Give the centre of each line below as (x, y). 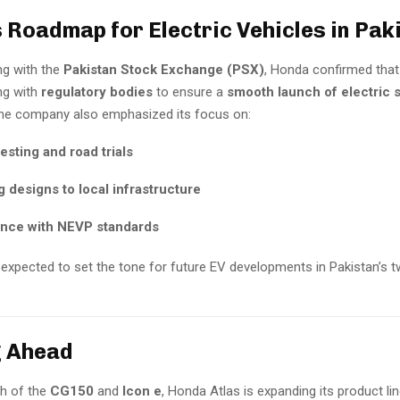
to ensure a (190, 92)
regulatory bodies (97, 92)
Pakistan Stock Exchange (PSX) (164, 70)
